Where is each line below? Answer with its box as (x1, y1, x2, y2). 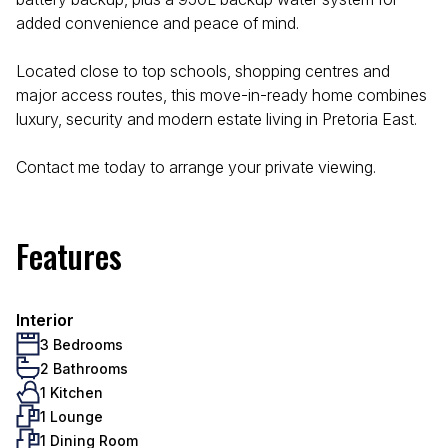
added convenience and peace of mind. (16, 13, 299, 33)
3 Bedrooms (40, 335, 123, 353)
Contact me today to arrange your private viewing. (16, 157, 376, 177)
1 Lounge (40, 407, 103, 425)
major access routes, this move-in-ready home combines (16, 85, 427, 105)
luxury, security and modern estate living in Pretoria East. (16, 109, 417, 129)
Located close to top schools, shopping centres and (16, 61, 390, 81)
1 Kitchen (40, 383, 103, 401)
